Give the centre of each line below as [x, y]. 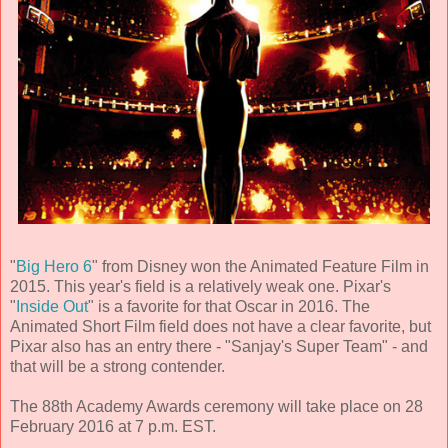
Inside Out [52, 307]
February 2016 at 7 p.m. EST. [113, 427]
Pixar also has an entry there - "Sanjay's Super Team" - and [219, 347]
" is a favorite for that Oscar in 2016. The [229, 307]
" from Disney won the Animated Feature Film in [260, 267]
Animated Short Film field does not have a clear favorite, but [220, 327]
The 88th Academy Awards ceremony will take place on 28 [216, 407]
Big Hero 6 [54, 267]
